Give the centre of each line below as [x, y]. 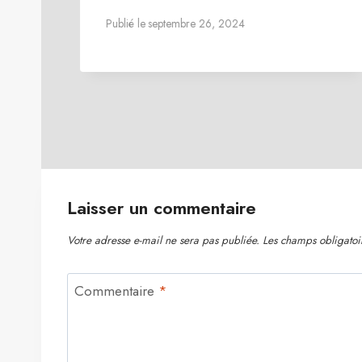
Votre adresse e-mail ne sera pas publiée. [163, 240]
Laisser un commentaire [162, 207]
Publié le [126, 24]
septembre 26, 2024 [197, 24]
